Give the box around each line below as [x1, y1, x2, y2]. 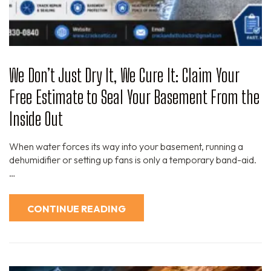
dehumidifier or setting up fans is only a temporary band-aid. [9, 154, 256, 166]
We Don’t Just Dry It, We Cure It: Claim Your [9, 64, 239, 87]
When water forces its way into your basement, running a [9, 140, 243, 153]
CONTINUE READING [27, 203, 126, 215]
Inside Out [9, 108, 63, 130]
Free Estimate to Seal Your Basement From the [9, 86, 260, 108]
